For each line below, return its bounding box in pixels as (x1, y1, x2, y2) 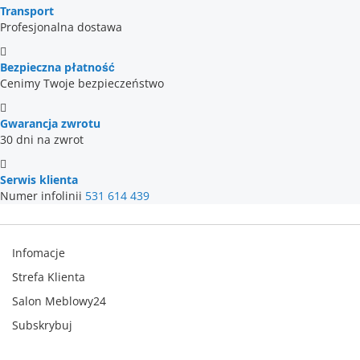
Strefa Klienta (12, 269, 85, 284)
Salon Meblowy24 (12, 293, 106, 309)
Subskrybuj (12, 317, 72, 333)
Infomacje (12, 245, 65, 260)
